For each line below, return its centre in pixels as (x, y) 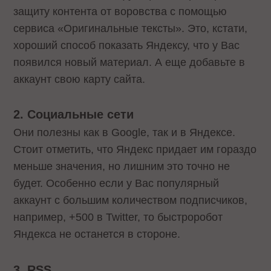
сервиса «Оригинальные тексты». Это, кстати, (131, 28)
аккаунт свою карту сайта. (80, 79)
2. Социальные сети (74, 115)
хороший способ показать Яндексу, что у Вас (127, 45)
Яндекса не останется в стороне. (97, 234)
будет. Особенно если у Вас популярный (116, 184)
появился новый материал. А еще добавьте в (129, 62)
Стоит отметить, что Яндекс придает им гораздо (135, 150)
